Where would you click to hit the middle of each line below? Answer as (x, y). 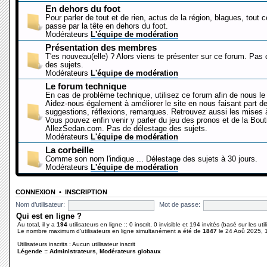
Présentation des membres (101, 47)
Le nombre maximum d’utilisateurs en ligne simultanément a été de (110, 231)
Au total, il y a (37, 224)
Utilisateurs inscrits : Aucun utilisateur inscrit (76, 244)
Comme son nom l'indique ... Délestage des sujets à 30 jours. (151, 159)
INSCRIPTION (86, 192)
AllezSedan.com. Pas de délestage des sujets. (126, 128)
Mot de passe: (180, 205)
